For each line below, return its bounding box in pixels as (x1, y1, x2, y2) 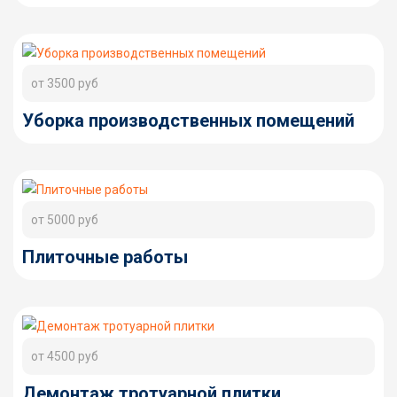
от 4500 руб (31, 349, 98, 363)
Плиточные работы (22, 246, 188, 268)
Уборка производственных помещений (22, 110, 354, 131)
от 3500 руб (31, 76, 98, 90)
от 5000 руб (31, 213, 98, 227)
